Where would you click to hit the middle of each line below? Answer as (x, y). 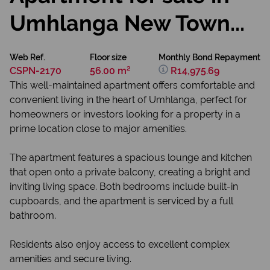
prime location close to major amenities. (98, 129)
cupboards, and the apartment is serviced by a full (121, 201)
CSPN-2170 (36, 71)
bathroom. (33, 215)
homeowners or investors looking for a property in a (125, 114)
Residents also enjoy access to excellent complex (120, 244)
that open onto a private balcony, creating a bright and (130, 172)
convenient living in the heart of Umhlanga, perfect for (128, 100)
